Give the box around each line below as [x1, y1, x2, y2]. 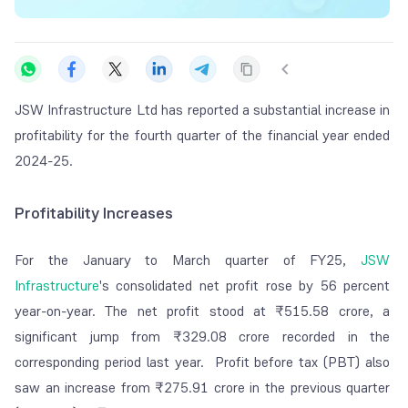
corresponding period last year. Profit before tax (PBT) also [15, 352, 391, 372]
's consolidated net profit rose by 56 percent [99, 276, 391, 296]
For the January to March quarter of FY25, [15, 250, 362, 270]
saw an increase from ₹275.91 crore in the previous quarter [15, 378, 391, 398]
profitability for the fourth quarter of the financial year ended [15, 126, 391, 146]
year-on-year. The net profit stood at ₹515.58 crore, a [15, 301, 391, 321]
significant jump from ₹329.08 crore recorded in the [15, 327, 391, 347]
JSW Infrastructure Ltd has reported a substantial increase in [15, 100, 391, 120]
